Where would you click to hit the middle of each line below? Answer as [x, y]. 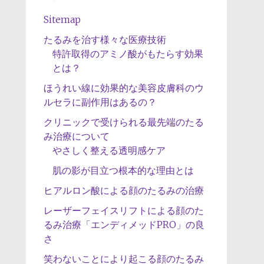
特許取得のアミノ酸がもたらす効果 [128, 54]
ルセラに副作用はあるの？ [100, 102]
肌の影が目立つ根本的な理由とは [123, 170]
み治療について [76, 136]
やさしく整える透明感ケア [109, 150]
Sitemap [62, 19]
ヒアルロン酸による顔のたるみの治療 [123, 190]
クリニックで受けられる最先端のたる [123, 122]
